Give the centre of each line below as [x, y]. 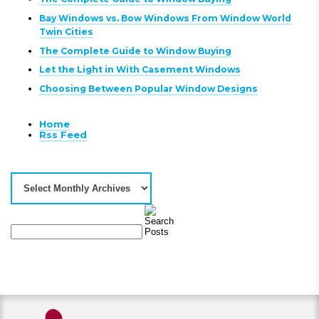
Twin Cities [66, 31]
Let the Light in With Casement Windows [140, 70]
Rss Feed [63, 134]
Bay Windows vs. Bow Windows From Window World [165, 18]
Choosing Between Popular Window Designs [148, 89]
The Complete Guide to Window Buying [135, 51]
